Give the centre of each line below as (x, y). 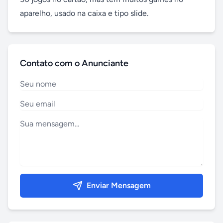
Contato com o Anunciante (74, 63)
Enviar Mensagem (118, 185)
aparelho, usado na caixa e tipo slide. (84, 13)
